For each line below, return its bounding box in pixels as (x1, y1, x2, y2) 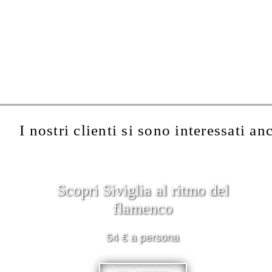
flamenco (113, 199, 172, 217)
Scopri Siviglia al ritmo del (56, 181, 229, 199)
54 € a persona (106, 231, 179, 243)
